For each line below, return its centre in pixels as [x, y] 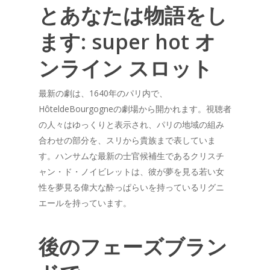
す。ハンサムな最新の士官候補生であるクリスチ [131, 156]
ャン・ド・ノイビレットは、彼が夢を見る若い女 [131, 171]
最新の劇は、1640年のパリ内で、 [103, 93]
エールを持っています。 [85, 203]
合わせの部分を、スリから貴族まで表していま [127, 140]
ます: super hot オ [127, 42]
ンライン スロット [126, 68]
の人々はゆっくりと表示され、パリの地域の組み [131, 124]
